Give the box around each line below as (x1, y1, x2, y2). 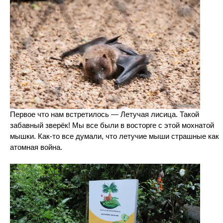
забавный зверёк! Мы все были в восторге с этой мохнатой (10, 121, 214, 130)
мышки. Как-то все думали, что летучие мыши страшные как (10, 132, 219, 141)
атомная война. (10, 143, 62, 152)
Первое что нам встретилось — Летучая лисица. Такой (10, 110, 199, 119)
